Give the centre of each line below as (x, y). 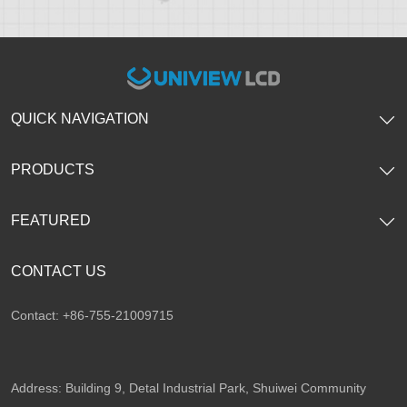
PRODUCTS (53, 170)
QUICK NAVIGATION (80, 119)
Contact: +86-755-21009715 (92, 316)
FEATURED (51, 221)
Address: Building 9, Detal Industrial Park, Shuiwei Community (189, 388)
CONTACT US (59, 272)
